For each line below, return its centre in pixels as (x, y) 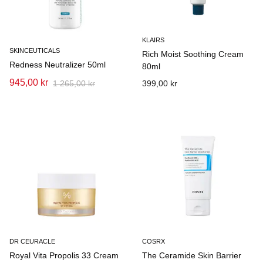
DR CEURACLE (32, 241)
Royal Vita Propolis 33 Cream (64, 255)
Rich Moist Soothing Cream (193, 54)
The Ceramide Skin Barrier (191, 255)
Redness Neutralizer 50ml (58, 65)
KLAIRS (153, 40)
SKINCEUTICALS (35, 50)
